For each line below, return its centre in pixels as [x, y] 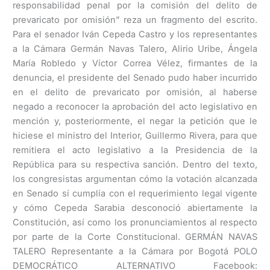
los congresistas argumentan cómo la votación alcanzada [135, 179]
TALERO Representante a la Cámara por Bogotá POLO [135, 251]
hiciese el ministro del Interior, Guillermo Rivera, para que [135, 135]
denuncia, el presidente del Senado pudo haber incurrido [135, 77]
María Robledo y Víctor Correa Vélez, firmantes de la [135, 63]
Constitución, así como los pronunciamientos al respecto [135, 222]
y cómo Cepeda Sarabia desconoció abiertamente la [135, 208]
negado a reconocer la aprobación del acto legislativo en [135, 106]
